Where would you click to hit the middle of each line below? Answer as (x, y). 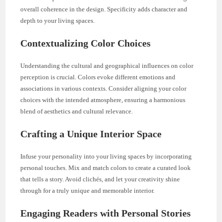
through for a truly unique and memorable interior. (88, 190)
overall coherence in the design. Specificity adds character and (104, 9)
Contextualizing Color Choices (86, 43)
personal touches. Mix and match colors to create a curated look (106, 167)
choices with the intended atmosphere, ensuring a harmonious (103, 100)
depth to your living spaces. (58, 20)
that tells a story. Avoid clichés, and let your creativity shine (100, 179)
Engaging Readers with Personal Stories (106, 213)
